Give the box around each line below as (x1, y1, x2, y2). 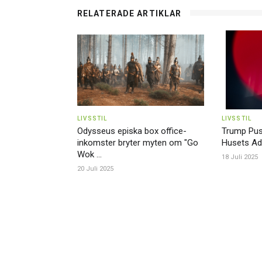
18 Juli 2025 (221, 153, 258, 161)
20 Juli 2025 (77, 165, 113, 173)
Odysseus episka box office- (77, 126, 187, 137)
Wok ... (77, 149, 102, 160)
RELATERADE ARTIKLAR (77, 9, 182, 19)
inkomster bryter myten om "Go (77, 137, 198, 149)
